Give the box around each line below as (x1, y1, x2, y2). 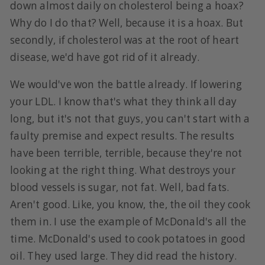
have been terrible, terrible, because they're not (10, 146, 243, 160)
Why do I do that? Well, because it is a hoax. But (10, 16, 244, 30)
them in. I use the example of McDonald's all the (10, 215, 247, 229)
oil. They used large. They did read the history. (10, 249, 237, 263)
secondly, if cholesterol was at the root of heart (10, 33, 240, 47)
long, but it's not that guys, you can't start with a (10, 112, 250, 126)
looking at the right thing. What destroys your (10, 163, 235, 177)
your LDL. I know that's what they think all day (10, 95, 237, 109)
